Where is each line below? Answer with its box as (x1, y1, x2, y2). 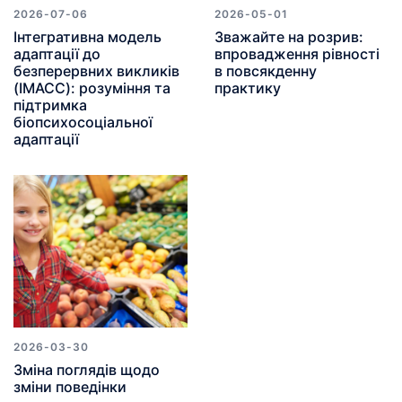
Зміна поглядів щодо (13, 361, 160, 380)
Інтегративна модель (13, 28, 162, 47)
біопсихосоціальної (13, 113, 153, 132)
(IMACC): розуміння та (13, 79, 170, 98)
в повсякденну (214, 62, 317, 81)
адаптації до (13, 45, 100, 64)
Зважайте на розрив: (214, 28, 363, 47)
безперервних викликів (13, 62, 179, 81)
